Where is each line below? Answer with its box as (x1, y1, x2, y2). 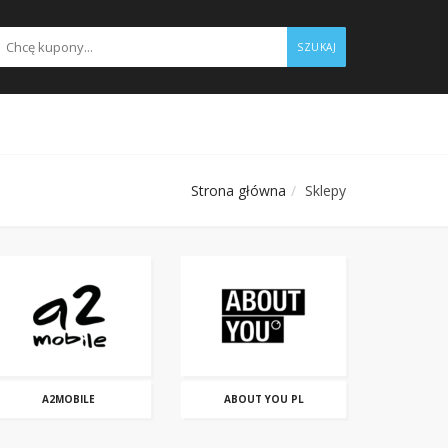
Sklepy (305, 181, 346, 200)
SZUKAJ (297, 40, 336, 54)
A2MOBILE (42, 392, 95, 406)
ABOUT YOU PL (223, 392, 304, 406)
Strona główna (191, 181, 286, 200)
